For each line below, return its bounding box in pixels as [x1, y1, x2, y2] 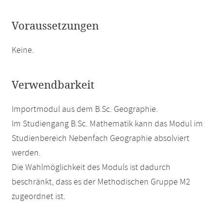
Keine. [12, 45, 34, 56]
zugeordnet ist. [12, 191, 65, 202]
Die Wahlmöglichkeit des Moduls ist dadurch [12, 162, 170, 173]
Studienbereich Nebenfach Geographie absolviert [12, 133, 189, 144]
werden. [12, 147, 41, 159]
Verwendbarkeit [12, 79, 94, 92]
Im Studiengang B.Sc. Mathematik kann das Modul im [12, 118, 203, 130]
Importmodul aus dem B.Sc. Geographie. [12, 104, 158, 115]
